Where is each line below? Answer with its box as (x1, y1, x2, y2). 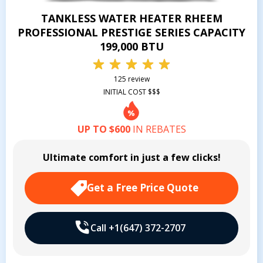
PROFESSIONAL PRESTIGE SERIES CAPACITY (18, 25, 245, 39)
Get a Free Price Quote (87, 180, 198, 194)
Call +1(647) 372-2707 (90, 221, 186, 234)
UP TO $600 (77, 122, 130, 136)
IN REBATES (130, 122, 186, 136)
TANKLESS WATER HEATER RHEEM (41, 11, 222, 25)
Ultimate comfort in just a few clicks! (42, 150, 221, 164)
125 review (113, 73, 150, 84)
